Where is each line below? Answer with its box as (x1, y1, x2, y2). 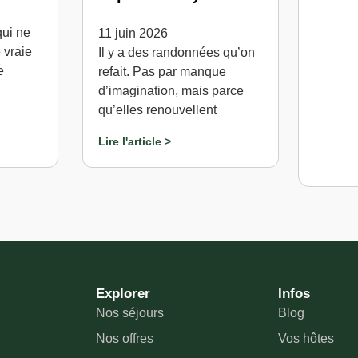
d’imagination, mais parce (98, 83, 245, 97)
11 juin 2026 (98, 26, 169, 40)
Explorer (96, 286, 150, 302)
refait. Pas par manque (98, 64, 227, 78)
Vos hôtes (277, 332, 334, 346)
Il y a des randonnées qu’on (98, 45, 256, 59)
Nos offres (96, 332, 153, 346)
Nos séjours (96, 306, 164, 320)
